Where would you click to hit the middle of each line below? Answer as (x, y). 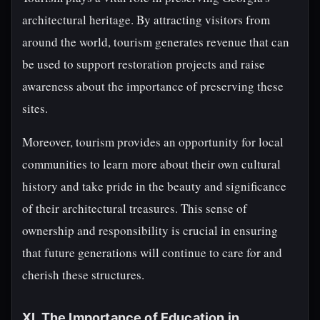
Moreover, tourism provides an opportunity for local (153, 142)
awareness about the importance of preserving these (153, 86)
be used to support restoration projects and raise (144, 64)
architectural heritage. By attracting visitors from (146, 20)
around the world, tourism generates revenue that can (156, 42)
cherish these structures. (83, 275)
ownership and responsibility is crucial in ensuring (150, 230)
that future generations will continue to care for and (152, 252)
